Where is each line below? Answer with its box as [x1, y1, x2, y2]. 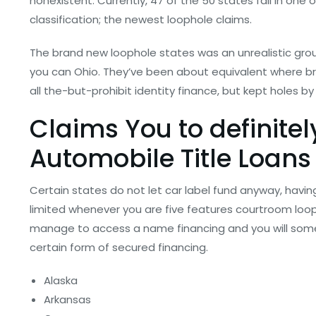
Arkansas [44, 292, 91, 307]
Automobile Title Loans [30, 141, 311, 176]
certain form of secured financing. [30, 240, 208, 255]
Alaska [44, 273, 78, 288]
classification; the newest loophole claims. [30, 12, 252, 27]
